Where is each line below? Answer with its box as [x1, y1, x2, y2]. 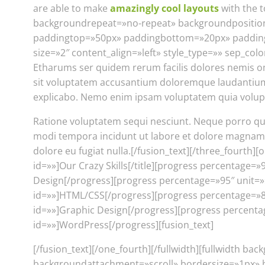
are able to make [33, 2, 110, 15]
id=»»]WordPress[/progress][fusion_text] [33, 218, 214, 231]
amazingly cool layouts [110, 2, 219, 15]
